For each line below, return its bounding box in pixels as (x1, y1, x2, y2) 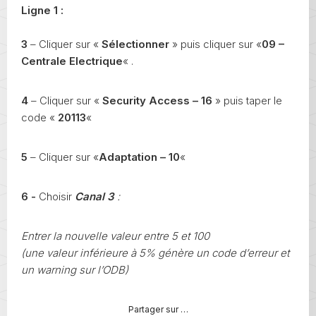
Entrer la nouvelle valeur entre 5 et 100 (21, 229, 209, 243)
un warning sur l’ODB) (21, 262, 128, 276)
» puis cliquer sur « (169, 37, 262, 51)
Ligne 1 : (21, 3, 63, 17)
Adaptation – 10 (99, 150, 180, 164)
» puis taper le (212, 93, 282, 107)
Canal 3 (75, 189, 114, 203)
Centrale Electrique (21, 54, 123, 68)
